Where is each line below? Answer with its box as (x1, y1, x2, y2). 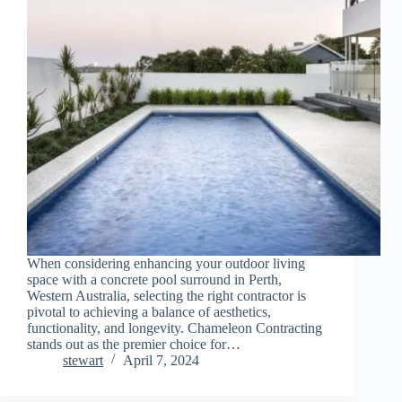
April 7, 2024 (123, 352, 199, 368)
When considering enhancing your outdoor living (27, 255, 305, 271)
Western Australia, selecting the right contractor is (27, 287, 306, 303)
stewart (63, 352, 103, 368)
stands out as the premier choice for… (27, 336, 240, 352)
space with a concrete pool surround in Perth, (27, 271, 282, 287)
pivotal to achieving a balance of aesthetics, (27, 303, 271, 319)
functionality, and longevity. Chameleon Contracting (27, 319, 322, 336)
